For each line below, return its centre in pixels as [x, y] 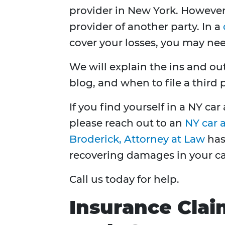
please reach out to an [127, 123]
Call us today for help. [124, 180]
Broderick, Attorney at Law [137, 139]
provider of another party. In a [146, 27]
